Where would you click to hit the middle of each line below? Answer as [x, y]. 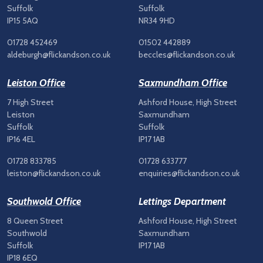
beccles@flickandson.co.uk [187, 55]
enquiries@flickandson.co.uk [189, 173]
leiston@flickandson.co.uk [54, 173]
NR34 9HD [157, 21]
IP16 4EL [21, 139]
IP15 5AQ [23, 21]
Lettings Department [182, 201]
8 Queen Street [35, 221]
